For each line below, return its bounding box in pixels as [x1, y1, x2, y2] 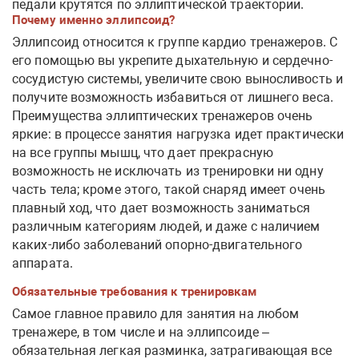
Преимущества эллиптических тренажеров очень [12, 107, 313, 123]
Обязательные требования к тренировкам [12, 284, 256, 299]
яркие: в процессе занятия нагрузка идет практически [12, 126, 345, 142]
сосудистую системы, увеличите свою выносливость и [12, 71, 343, 87]
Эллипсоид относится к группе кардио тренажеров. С [12, 34, 337, 50]
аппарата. [12, 255, 76, 271]
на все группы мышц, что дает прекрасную [12, 144, 273, 160]
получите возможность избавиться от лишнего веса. [12, 89, 333, 105]
